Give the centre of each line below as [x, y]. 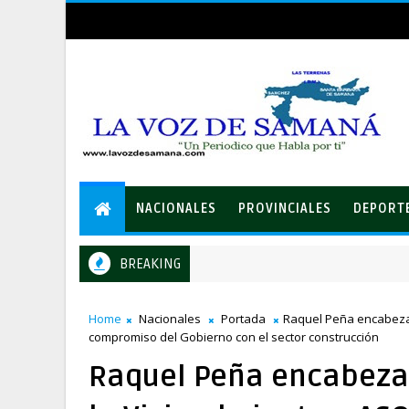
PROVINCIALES [285, 209]
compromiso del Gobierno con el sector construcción [234, 337]
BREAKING [150, 264]
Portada [243, 319]
